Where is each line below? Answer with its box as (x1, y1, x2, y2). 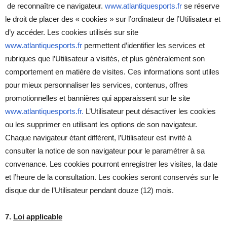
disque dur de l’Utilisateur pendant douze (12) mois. (5, 185, 174, 195)
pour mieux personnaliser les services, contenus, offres (5, 80, 188, 89)
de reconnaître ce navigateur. (5, 1, 105, 10)
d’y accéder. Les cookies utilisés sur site (5, 27, 138, 36)
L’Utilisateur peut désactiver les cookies (86, 106, 216, 116)
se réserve (184, 1, 219, 10)
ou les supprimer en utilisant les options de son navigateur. (5, 120, 197, 129)
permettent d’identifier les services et (82, 41, 205, 50)
